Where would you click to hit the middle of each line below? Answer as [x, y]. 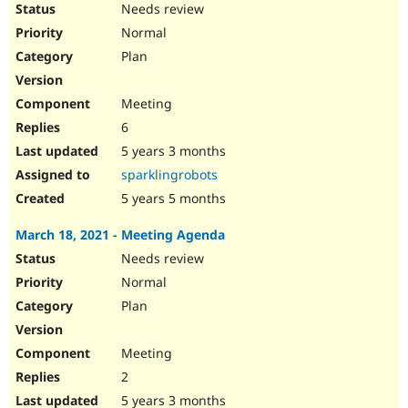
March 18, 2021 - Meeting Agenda [120, 235]
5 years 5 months [172, 199]
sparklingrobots [169, 175]
